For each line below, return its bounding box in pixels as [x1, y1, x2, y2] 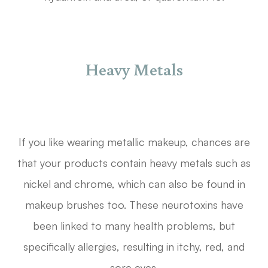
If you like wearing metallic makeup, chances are [18, 135, 250, 149]
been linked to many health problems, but [33, 219, 235, 233]
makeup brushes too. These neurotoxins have [25, 198, 243, 212]
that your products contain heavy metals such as [17, 156, 251, 170]
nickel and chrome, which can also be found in [23, 177, 245, 191]
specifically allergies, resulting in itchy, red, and [23, 240, 245, 254]
